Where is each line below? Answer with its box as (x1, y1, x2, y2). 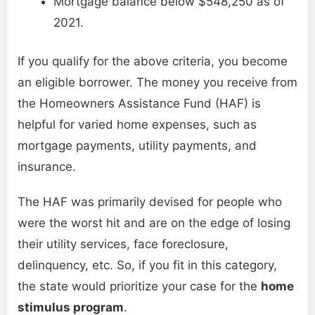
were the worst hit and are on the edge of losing (18, 216, 290, 231)
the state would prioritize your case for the (18, 279, 261, 294)
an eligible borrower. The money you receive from (18, 75, 297, 90)
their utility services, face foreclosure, (18, 237, 229, 252)
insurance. (18, 160, 76, 174)
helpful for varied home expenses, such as (18, 117, 257, 132)
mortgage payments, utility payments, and (18, 139, 257, 153)
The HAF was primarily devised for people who (18, 195, 282, 210)
